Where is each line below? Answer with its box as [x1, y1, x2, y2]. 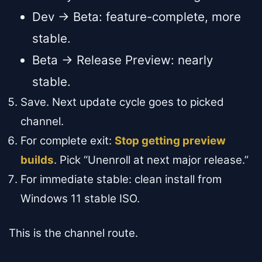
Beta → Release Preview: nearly [32, 53, 213, 68]
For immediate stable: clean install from [20, 173, 222, 187]
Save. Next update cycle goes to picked [20, 95, 224, 109]
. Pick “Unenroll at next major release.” [54, 153, 249, 167]
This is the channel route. [9, 226, 138, 240]
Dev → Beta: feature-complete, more [32, 9, 241, 25]
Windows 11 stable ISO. [20, 192, 140, 206]
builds [20, 153, 54, 167]
